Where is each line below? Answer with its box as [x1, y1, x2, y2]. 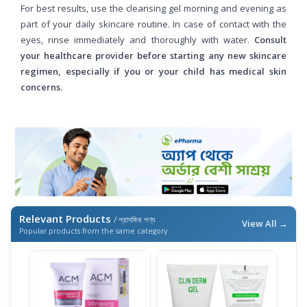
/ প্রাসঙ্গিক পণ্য [114, 214, 155, 226]
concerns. [21, 80, 62, 93]
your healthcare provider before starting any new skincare [21, 49, 286, 62]
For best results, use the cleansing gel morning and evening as [21, 1, 286, 14]
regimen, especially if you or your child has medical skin [21, 64, 286, 77]
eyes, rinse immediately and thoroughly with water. [21, 33, 254, 46]
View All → [242, 217, 288, 230]
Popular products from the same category [19, 226, 167, 236]
